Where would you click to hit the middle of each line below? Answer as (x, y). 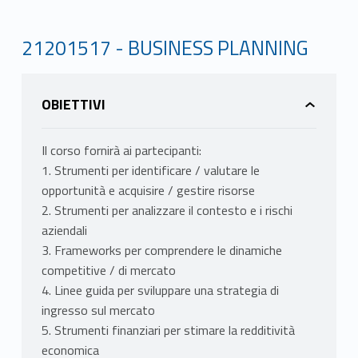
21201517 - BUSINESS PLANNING (165, 48)
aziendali (64, 231)
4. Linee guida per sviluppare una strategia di (160, 290)
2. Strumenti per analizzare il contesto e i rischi (167, 211)
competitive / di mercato (108, 270)
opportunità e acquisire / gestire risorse (148, 191)
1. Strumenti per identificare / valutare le (150, 171)
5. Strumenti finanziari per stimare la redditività (168, 330)
